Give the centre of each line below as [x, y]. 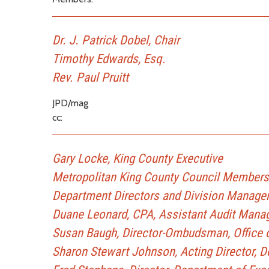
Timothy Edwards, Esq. [109, 59]
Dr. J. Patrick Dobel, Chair [116, 40]
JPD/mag [70, 103]
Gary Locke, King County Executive [138, 158]
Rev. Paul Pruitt [90, 77]
